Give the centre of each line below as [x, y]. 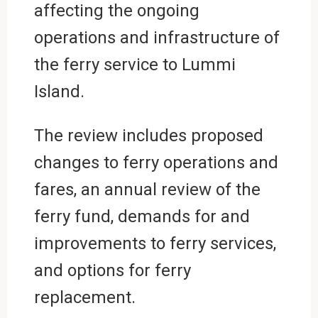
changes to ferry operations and [156, 162]
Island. [59, 91]
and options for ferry [112, 270]
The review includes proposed [148, 135]
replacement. [84, 297]
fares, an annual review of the [147, 189]
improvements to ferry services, [155, 243]
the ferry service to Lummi [135, 64]
